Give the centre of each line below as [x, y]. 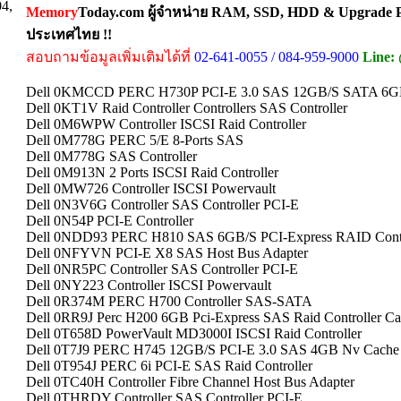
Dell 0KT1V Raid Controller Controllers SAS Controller [187, 108]
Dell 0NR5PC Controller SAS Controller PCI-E [162, 269]
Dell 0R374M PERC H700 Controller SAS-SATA [169, 301]
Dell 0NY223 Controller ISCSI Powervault [149, 285]
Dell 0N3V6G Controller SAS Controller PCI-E [162, 205]
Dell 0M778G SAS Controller [111, 156]
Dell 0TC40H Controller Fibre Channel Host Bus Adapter [190, 382]
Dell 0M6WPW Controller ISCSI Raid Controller [166, 124]
